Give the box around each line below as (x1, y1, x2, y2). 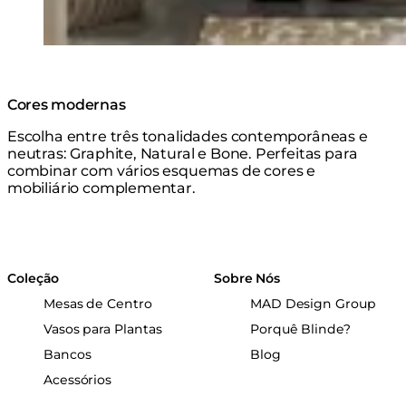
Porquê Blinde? (250, 320, 351, 337)
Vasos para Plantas (43, 320, 162, 337)
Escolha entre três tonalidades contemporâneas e (7, 127, 368, 145)
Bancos (43, 345, 92, 362)
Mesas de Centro (43, 295, 152, 312)
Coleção (7, 269, 60, 286)
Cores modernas (7, 95, 126, 113)
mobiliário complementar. (7, 179, 196, 197)
